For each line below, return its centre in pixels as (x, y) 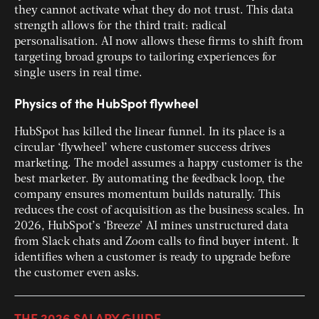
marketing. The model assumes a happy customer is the (158, 164)
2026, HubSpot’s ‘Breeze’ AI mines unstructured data (151, 227)
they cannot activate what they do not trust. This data (154, 11)
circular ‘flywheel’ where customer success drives (142, 148)
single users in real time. (78, 74)
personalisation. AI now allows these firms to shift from (159, 42)
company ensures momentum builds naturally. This (147, 195)
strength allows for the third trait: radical (120, 27)
